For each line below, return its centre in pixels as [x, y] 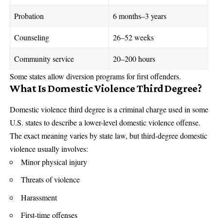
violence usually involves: [49, 148]
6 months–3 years [140, 16]
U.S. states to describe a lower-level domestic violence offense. [105, 122]
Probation [29, 16]
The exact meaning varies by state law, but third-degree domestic [109, 135]
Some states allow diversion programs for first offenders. [95, 76]
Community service [44, 58]
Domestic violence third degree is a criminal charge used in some [109, 109]
